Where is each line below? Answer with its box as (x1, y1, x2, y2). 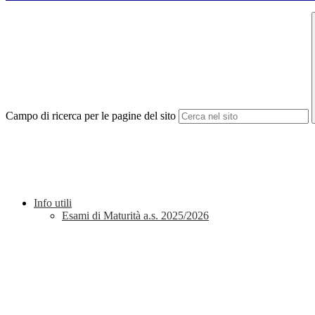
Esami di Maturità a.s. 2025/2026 (62, 210, 209, 222)
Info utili (34, 197, 72, 210)
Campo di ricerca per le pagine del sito (6, 110, 176, 122)
